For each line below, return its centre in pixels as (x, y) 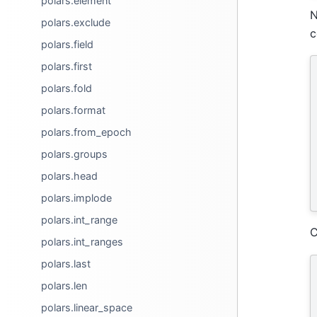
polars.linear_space (87, 307)
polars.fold (67, 88)
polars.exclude (76, 22)
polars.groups (75, 154)
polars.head (70, 176)
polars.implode (77, 198)
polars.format (74, 110)
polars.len (64, 286)
